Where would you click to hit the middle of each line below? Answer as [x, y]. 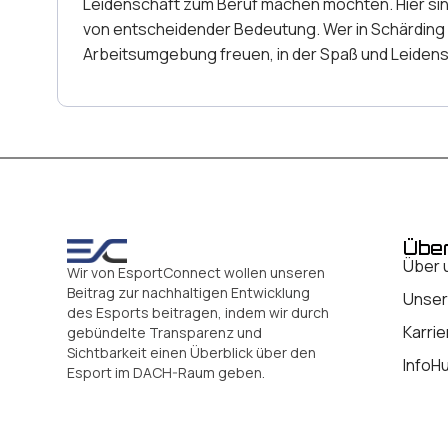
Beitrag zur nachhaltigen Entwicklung [188, 293]
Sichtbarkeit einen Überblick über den [191, 353]
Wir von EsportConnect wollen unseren [196, 273]
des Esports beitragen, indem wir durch [198, 313]
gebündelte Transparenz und [164, 333]
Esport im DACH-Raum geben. [166, 373]
